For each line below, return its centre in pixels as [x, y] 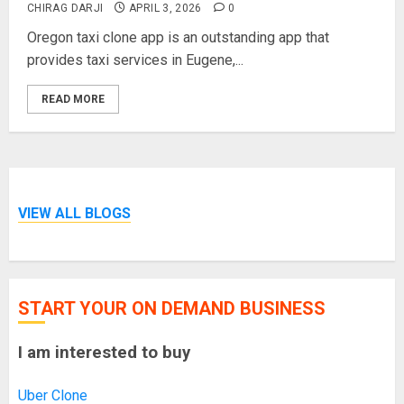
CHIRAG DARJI [65, 8]
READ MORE [73, 99]
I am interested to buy [104, 352]
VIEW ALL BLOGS [74, 214]
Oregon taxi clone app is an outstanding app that [178, 37]
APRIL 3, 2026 [165, 8]
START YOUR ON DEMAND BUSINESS [172, 308]
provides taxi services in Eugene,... [135, 60]
